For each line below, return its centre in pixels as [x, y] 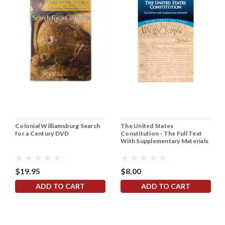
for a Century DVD [42, 134]
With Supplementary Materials [164, 141]
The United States [147, 126]
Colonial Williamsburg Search [58, 126]
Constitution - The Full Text [161, 134]
